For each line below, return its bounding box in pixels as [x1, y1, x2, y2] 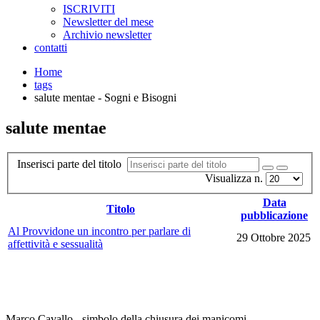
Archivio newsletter [63, 29, 151, 41]
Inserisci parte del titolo [17, 158, 127, 171]
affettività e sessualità [8, 238, 103, 251]
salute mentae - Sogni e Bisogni [34, 91, 176, 104]
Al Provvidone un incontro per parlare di [8, 225, 191, 238]
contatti [34, 41, 67, 54]
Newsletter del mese [63, 16, 154, 28]
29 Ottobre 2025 [236, 231, 311, 244]
